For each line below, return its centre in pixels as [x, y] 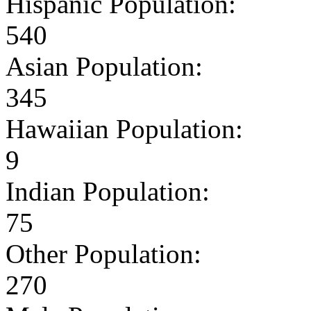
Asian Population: [104, 66]
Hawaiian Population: [124, 128]
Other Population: [103, 253]
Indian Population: [108, 191]
